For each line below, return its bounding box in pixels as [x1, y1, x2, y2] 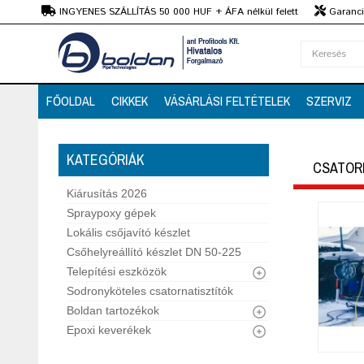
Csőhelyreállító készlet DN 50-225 [67, 245, 241, 258]
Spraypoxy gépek [67, 206, 156, 219]
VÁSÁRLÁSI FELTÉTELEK [164, 92, 290, 110]
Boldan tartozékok [67, 304, 159, 317]
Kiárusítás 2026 [67, 187, 147, 200]
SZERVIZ [306, 92, 352, 110]
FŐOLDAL [46, 92, 95, 110]
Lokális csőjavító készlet [67, 226, 190, 239]
